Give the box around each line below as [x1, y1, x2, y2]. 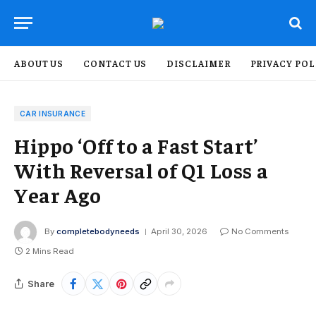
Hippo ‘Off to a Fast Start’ [14, 133, 258, 158]
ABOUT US [14, 57, 64, 69]
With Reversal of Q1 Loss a [14, 157, 269, 183]
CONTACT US [83, 57, 147, 69]
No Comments [231, 226, 288, 237]
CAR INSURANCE [20, 109, 85, 118]
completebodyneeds [56, 226, 140, 237]
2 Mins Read [25, 246, 74, 256]
